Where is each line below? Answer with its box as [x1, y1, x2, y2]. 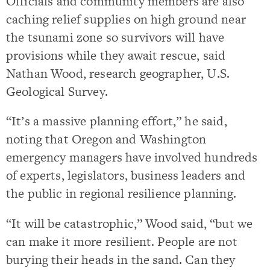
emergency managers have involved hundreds [6, 148, 258, 166]
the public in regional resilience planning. [6, 184, 236, 202]
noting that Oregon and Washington [6, 130, 207, 148]
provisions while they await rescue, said [6, 46, 226, 64]
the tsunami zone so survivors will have [6, 28, 225, 46]
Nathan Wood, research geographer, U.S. [6, 64, 230, 82]
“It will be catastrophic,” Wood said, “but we [6, 214, 253, 232]
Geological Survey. [6, 83, 108, 100]
